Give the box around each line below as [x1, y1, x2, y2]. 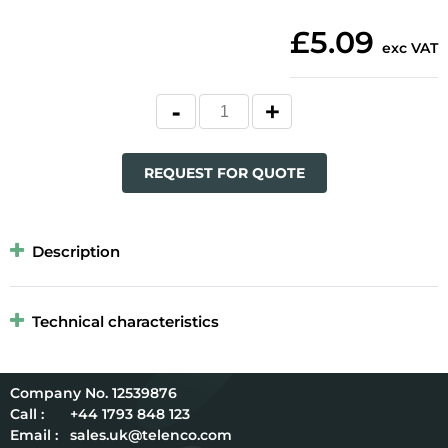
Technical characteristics [32, 312, 219, 332]
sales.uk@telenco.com [70, 426, 232, 445]
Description [32, 242, 120, 262]
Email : [10, 426, 58, 445]
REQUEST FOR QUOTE [143, 164, 305, 183]
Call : [10, 405, 44, 424]
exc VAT [382, 39, 438, 58]
